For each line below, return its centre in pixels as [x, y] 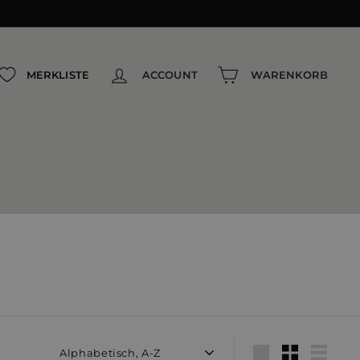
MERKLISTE [57, 74]
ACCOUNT [170, 74]
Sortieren [82, 347]
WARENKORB [289, 74]
